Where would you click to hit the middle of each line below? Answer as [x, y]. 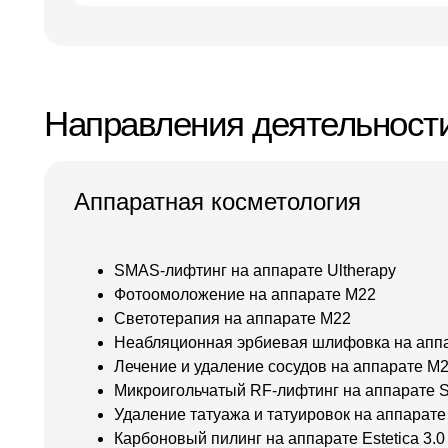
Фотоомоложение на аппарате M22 [245, 294]
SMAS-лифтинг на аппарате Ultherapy [255, 270]
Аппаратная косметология [217, 201]
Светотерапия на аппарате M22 [232, 318]
